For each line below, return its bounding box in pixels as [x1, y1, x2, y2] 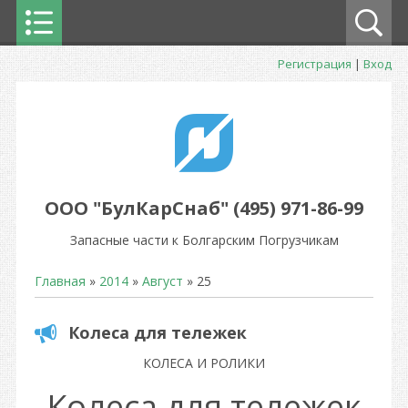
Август [142, 272, 183, 290]
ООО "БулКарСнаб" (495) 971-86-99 [45, 196, 363, 220]
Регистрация [278, 56, 352, 72]
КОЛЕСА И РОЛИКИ [143, 354, 265, 372]
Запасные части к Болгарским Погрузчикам [69, 231, 339, 249]
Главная [35, 272, 86, 290]
